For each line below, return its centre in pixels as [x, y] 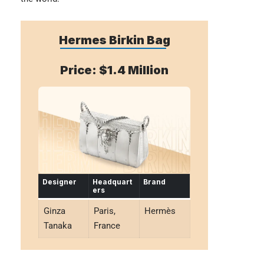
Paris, [104, 211]
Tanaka [57, 225]
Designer [60, 181]
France [107, 225]
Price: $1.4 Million [114, 70]
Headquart [112, 181]
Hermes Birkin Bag [114, 40]
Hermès [160, 211]
